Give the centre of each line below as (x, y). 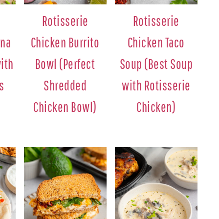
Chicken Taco (156, 42)
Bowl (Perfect (65, 64)
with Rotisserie (156, 85)
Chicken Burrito (65, 42)
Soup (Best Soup (156, 64)
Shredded (65, 85)
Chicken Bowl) (65, 107)
